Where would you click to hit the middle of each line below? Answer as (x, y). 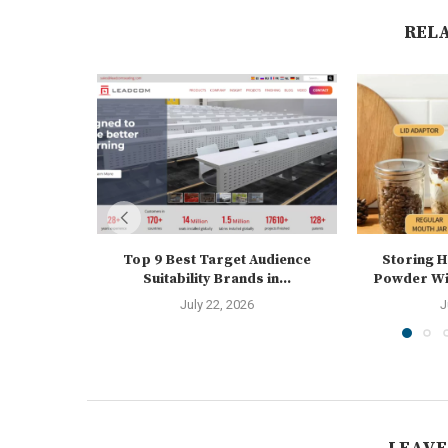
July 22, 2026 (217, 304)
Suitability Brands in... (217, 279)
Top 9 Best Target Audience (217, 260)
